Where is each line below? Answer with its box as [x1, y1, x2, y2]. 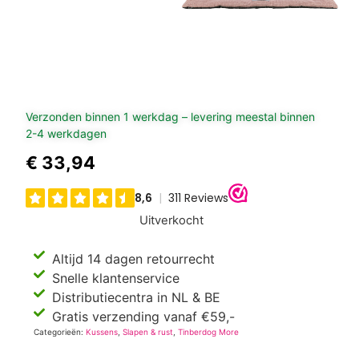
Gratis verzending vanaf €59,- [51, 308, 235, 325]
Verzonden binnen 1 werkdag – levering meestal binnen [26, 109, 316, 123]
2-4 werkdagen [26, 126, 107, 140]
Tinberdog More [178, 326, 240, 337]
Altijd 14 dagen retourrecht [51, 250, 215, 267]
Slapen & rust [123, 326, 174, 337]
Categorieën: [34, 326, 87, 337]
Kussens [86, 326, 119, 337]
